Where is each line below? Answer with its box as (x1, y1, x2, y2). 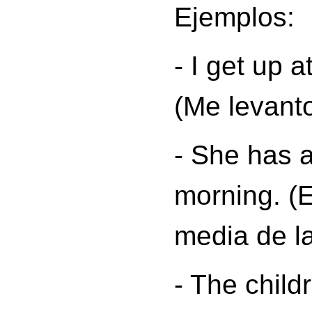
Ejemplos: (174, 2, 295, 32)
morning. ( (174, 180, 297, 210)
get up (206, 51, 283, 81)
